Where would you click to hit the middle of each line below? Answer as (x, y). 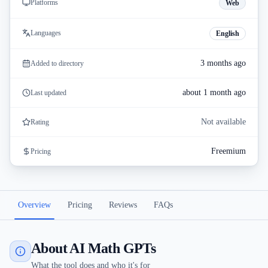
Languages (46, 33)
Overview (34, 205)
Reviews (123, 205)
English (228, 33)
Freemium (229, 151)
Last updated (48, 93)
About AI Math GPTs (94, 248)
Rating (40, 122)
